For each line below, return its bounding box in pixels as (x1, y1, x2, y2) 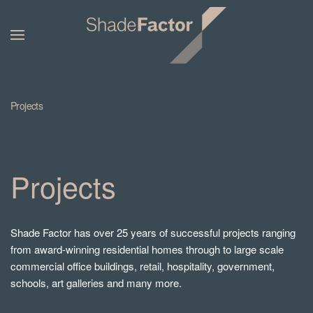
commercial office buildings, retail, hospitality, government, (10, 259, 275, 273)
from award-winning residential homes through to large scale (10, 242, 284, 256)
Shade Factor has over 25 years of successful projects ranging (10, 225, 296, 240)
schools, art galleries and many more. (10, 275, 182, 290)
